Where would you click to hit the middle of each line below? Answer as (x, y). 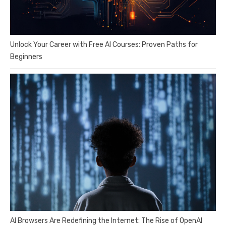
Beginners (26, 56)
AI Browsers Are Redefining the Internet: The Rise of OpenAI (106, 220)
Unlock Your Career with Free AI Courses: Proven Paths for (104, 44)
